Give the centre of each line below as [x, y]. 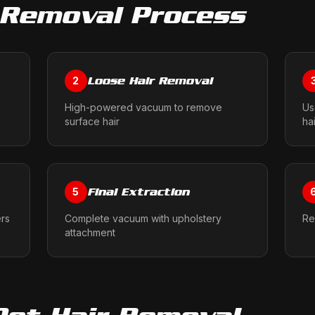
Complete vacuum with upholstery [143, 218]
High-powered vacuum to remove [143, 107]
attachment [90, 232]
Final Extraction [138, 192]
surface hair [92, 121]
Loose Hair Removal [149, 81]
